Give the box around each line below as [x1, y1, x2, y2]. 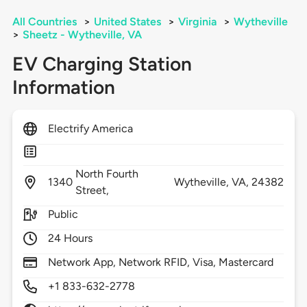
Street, [75, 184, 112, 197]
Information [12, 75, 115, 99]
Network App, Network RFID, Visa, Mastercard [47, 256, 274, 269]
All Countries [12, 15, 77, 29]
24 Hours [47, 232, 93, 245]
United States [93, 15, 161, 29]
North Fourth [75, 167, 139, 181]
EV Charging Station [12, 52, 192, 76]
